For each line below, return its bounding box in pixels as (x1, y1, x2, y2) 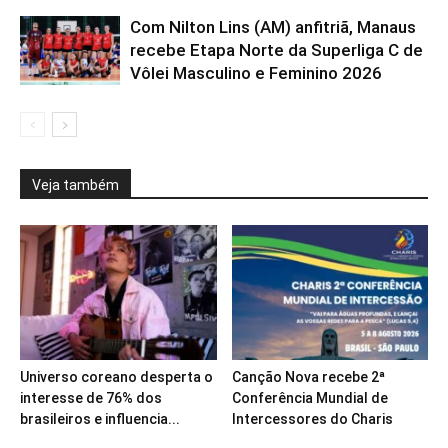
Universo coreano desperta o (20, 369, 213, 386)
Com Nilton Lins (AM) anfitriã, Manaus (130, 16, 416, 37)
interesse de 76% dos (20, 390, 162, 407)
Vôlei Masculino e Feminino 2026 (130, 62, 382, 83)
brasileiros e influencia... (20, 411, 180, 428)
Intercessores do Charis (231, 411, 393, 428)
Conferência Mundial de (231, 390, 388, 407)
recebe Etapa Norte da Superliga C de (130, 39, 423, 60)
